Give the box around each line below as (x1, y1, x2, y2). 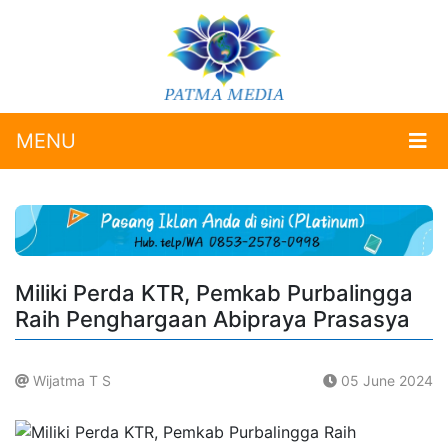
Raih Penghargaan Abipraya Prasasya (15, 306, 410, 333)
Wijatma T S (29, 372, 111, 390)
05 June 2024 (337, 372, 433, 390)
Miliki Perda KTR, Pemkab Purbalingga (15, 280, 413, 307)
